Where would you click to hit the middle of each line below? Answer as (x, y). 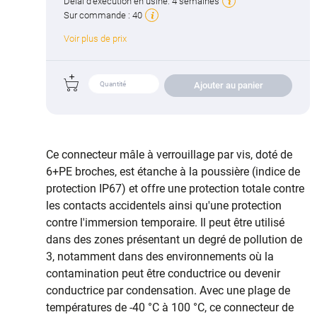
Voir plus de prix (95, 38)
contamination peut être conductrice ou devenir (163, 273)
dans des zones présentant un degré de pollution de (174, 239)
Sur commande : (98, 15)
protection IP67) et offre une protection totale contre (175, 188)
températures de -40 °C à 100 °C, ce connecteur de (170, 307)
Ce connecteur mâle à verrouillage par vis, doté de (169, 154)
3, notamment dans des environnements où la (160, 256)
